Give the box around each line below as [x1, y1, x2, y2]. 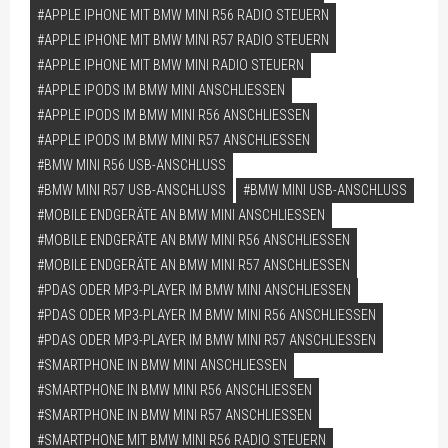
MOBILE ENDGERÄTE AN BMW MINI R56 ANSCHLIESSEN [44, 231, 342, 248]
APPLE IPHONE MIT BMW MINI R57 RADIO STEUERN [44, 31, 329, 48]
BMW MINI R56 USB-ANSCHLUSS [44, 156, 226, 173]
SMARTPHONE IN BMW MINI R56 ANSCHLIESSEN [44, 381, 304, 398]
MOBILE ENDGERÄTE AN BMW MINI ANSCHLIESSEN [44, 206, 317, 223]
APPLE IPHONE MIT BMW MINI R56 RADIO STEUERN [44, 6, 329, 23]
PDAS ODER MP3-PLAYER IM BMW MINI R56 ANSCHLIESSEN [44, 306, 368, 323]
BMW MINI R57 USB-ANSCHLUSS [44, 181, 226, 198]
